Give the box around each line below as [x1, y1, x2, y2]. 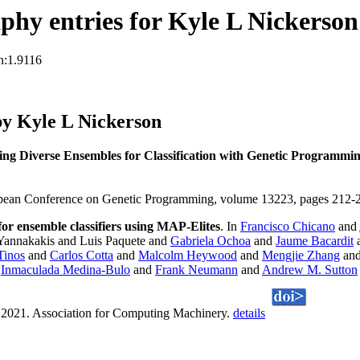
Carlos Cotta [50, 248, 113, 263]
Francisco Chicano [240, 219, 335, 234]
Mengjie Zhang [262, 248, 340, 263]
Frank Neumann [155, 263, 238, 277]
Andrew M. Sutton [262, 263, 358, 277]
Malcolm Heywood [138, 248, 237, 263]
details [233, 306, 265, 321]
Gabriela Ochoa [170, 234, 251, 248]
